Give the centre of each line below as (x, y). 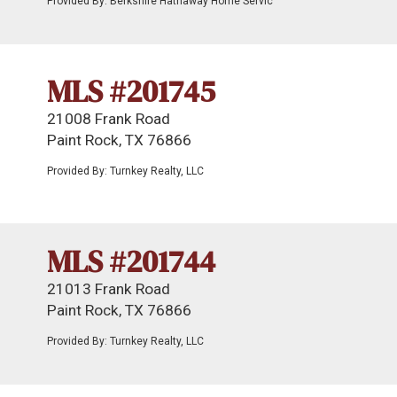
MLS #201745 (131, 91)
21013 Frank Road (109, 289)
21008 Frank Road (109, 119)
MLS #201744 (131, 261)
